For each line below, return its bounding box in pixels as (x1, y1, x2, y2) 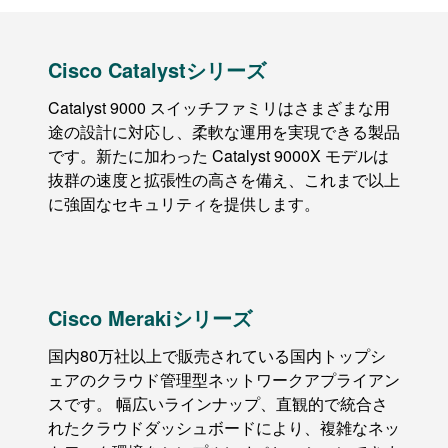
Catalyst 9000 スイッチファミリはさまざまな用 (48, 95, 390, 119)
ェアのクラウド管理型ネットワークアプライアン (48, 367, 400, 391)
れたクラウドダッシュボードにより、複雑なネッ (48, 415, 400, 439)
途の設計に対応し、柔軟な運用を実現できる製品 (48, 119, 400, 143)
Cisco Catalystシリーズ (48, 54, 266, 84)
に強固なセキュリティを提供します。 (48, 191, 320, 215)
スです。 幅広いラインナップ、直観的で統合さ (48, 391, 388, 415)
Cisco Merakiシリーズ (48, 302, 252, 332)
